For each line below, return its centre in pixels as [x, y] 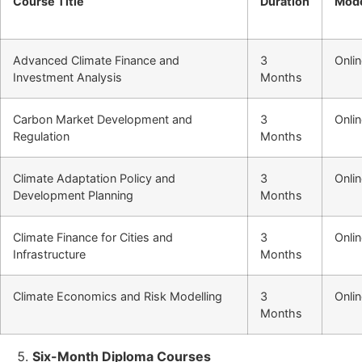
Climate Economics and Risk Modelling [118, 296]
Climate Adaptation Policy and [94, 178]
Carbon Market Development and [103, 119]
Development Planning [73, 195]
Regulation [41, 136]
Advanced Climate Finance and [96, 60]
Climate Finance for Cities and [93, 237]
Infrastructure [49, 254]
